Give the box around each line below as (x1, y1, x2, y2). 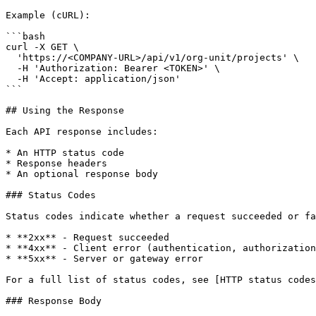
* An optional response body (6, 169, 158, 179)
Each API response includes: (6, 126, 158, 137)
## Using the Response (6, 105, 124, 116)
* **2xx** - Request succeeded (6, 232, 169, 243)
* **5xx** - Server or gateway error (6, 253, 203, 264)
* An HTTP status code (6, 147, 124, 158)
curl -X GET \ (6, 42, 79, 52)
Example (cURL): (6, 10, 90, 20)
